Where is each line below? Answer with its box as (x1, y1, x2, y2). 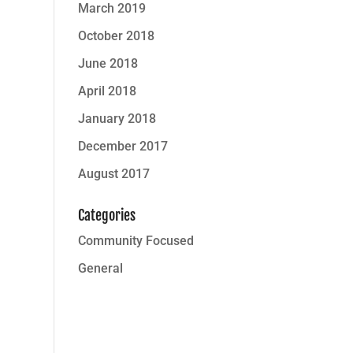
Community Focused (77, 233, 194, 248)
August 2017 (77, 166, 150, 181)
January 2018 (77, 111, 156, 126)
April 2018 (77, 84, 136, 98)
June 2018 (77, 56, 138, 71)
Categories (77, 206, 136, 224)
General (77, 261, 123, 276)
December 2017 (77, 139, 168, 154)
